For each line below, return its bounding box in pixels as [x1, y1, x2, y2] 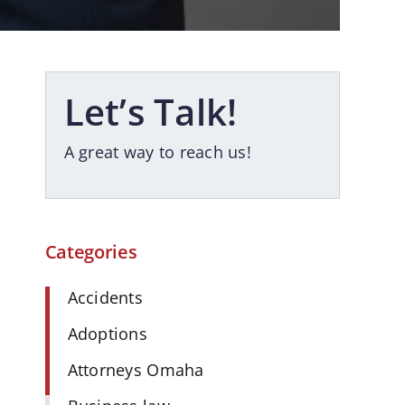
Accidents [67, 287, 143, 309]
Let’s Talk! [63, 87, 238, 137]
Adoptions [67, 323, 147, 345]
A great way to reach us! [63, 141, 252, 164]
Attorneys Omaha [67, 359, 204, 381]
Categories [44, 239, 137, 264]
